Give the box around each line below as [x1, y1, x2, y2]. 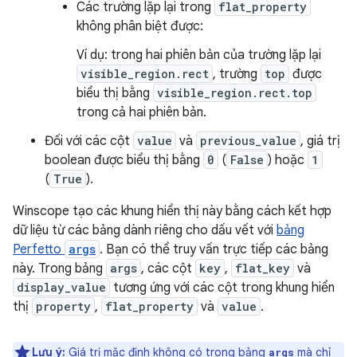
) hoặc [268, 152, 308, 168]
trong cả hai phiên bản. [76, 104, 206, 120]
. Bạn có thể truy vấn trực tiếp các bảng [100, 241, 328, 257]
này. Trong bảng [13, 261, 106, 277]
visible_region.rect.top [157, 85, 312, 100]
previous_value [200, 133, 296, 148]
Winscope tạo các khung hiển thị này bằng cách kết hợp [13, 203, 331, 219]
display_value [17, 280, 106, 295]
